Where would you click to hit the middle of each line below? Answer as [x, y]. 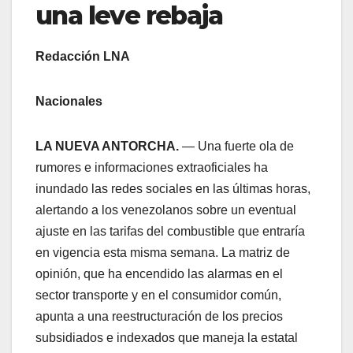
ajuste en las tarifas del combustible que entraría [170, 232]
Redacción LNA [83, 57]
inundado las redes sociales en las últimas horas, [173, 189]
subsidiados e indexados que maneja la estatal [167, 338]
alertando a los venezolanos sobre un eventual [166, 210]
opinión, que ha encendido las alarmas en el [159, 274]
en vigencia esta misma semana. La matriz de [163, 253]
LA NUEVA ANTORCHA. [109, 147]
